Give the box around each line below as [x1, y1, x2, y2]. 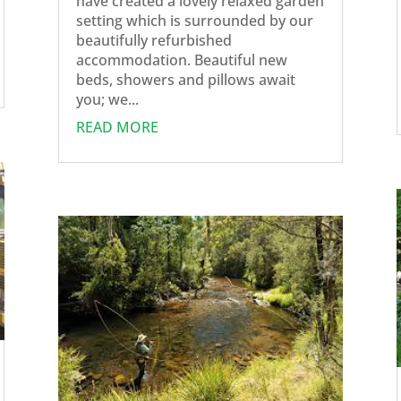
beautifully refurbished [75, 30, 232, 50]
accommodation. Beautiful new [75, 49, 287, 70]
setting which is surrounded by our [75, 10, 313, 30]
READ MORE [75, 116, 158, 137]
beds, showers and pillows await [75, 69, 295, 90]
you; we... [75, 89, 139, 109]
